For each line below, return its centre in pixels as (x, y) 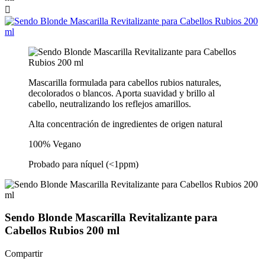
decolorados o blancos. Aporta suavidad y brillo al (122, 93)
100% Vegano (55, 144)
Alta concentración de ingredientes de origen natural (125, 124)
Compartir (24, 253)
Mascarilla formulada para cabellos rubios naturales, (125, 82)
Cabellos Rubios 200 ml (62, 231)
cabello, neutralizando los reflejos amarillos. (110, 104)
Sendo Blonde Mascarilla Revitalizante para (111, 218)
